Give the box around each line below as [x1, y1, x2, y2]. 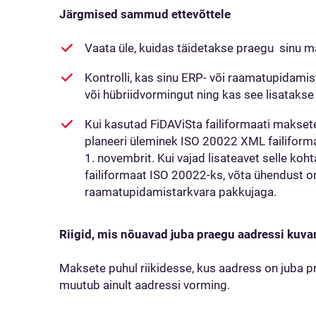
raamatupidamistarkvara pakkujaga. [85, 185, 279, 199]
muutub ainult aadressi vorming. [59, 278, 233, 292]
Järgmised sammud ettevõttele [59, 7, 233, 21]
